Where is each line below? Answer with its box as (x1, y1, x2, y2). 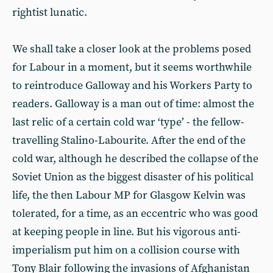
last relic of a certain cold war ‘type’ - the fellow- (12, 115, 244, 129)
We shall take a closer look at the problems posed (12, 42, 251, 56)
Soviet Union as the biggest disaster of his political (12, 170, 253, 184)
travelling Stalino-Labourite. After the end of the (12, 133, 246, 147)
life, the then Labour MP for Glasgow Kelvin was (12, 188, 246, 202)
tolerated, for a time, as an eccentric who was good (12, 207, 258, 221)
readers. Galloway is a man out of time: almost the (12, 97, 254, 111)
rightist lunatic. (12, 5, 87, 19)
